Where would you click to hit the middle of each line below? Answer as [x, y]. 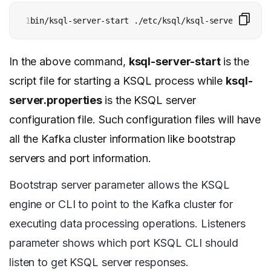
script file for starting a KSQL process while [118, 80]
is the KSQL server [151, 100]
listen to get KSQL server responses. [99, 262]
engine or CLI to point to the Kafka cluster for [121, 204]
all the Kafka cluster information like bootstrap [122, 139]
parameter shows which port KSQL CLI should [124, 243]
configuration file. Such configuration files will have [135, 119]
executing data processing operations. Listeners [127, 223]
